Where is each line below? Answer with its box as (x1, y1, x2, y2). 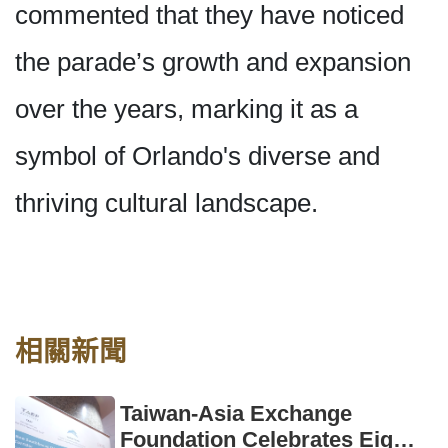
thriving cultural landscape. (15, 188, 318, 219)
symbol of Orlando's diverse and (15, 141, 380, 172)
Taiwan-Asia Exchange (120, 401, 352, 427)
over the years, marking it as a (15, 94, 358, 125)
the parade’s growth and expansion (15, 47, 411, 78)
